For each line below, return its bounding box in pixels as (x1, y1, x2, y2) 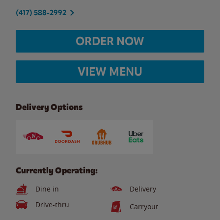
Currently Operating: (16, 165, 98, 176)
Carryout (130, 202, 158, 211)
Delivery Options (16, 102, 82, 112)
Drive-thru (35, 200, 69, 209)
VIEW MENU (78, 64, 142, 79)
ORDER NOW (76, 33, 144, 49)
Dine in (35, 184, 59, 193)
